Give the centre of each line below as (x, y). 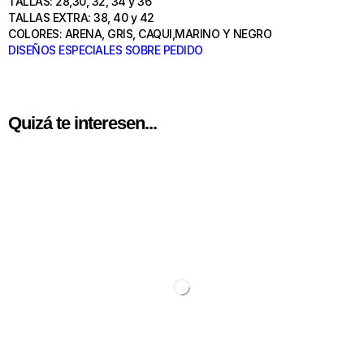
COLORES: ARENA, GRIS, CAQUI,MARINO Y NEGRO (141, 33)
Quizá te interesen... (82, 123)
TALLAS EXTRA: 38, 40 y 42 (82, 17)
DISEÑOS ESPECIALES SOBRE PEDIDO (106, 50)
